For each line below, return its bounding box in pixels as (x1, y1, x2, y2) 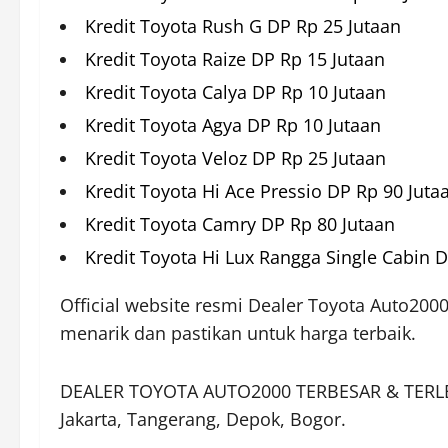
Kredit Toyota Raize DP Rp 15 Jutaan (85, 47, 385, 72)
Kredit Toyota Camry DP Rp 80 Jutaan (85, 212, 395, 237)
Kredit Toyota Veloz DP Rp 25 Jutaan (85, 146, 386, 171)
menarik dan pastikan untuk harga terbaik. (60, 321, 416, 346)
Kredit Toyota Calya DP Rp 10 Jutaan (85, 80, 386, 105)
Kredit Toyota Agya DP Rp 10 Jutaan (85, 113, 381, 138)
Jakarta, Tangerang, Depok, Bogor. (60, 407, 346, 432)
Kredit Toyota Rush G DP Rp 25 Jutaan (85, 14, 401, 39)
